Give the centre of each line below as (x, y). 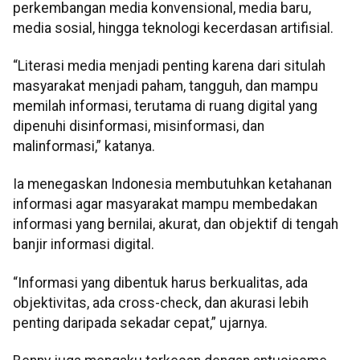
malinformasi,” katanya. (84, 146)
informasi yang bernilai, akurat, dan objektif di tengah (176, 225)
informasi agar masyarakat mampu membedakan (165, 205)
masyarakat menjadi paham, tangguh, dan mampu (166, 86)
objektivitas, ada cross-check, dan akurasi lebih (161, 303)
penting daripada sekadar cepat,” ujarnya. (140, 323)
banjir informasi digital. (84, 245)
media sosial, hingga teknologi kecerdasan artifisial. (173, 28)
